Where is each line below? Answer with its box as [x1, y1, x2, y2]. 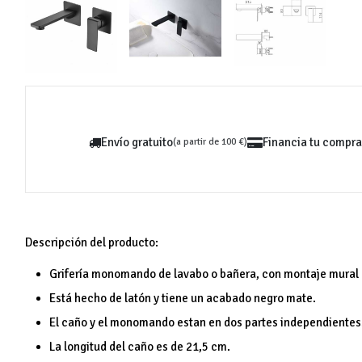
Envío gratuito [101, 135, 173, 150]
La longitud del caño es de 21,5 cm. [49, 339, 231, 355]
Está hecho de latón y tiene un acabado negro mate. [49, 291, 317, 306]
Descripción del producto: [25, 235, 159, 250]
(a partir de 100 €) [173, 136, 247, 149]
